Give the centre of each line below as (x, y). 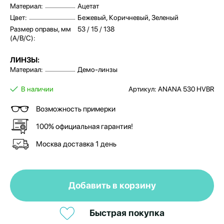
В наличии (37, 89)
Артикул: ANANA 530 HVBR (171, 89)
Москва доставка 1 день (76, 144)
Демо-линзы (97, 69)
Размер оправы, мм (40, 29)
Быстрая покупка (127, 213)
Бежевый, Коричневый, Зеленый (128, 17)
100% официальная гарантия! (84, 126)
